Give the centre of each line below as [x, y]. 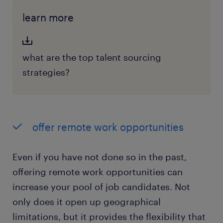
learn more [48, 18]
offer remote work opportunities [108, 127]
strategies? [46, 72]
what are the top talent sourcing [92, 57]
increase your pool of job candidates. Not [101, 187]
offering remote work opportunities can [98, 172]
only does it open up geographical [87, 202]
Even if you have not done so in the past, [100, 157]
